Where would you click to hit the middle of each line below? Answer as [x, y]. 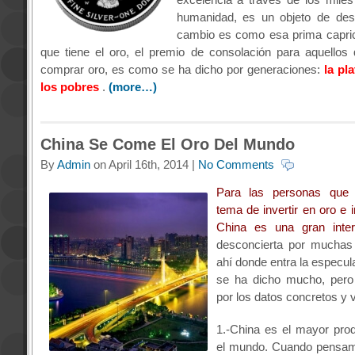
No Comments [236, 165]
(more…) [132, 87]
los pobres [69, 87]
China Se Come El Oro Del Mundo [167, 145]
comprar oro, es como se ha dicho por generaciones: [182, 70]
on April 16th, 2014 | [144, 165]
